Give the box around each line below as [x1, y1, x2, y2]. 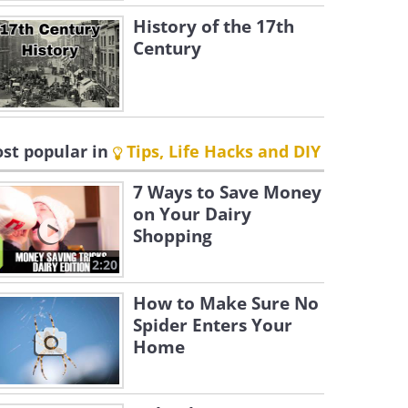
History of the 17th [133, 15, 294, 38]
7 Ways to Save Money [133, 180, 321, 204]
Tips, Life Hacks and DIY [122, 140, 321, 162]
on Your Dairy [133, 202, 251, 226]
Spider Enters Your [133, 313, 292, 337]
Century [133, 36, 201, 60]
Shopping [133, 224, 212, 248]
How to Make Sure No [133, 291, 319, 315]
